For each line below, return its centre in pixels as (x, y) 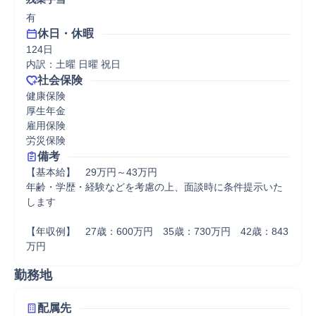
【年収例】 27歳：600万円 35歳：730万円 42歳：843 (157, 231)
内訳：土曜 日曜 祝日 (73, 64)
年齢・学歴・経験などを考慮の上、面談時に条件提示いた (154, 187)
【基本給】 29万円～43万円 (92, 172)
